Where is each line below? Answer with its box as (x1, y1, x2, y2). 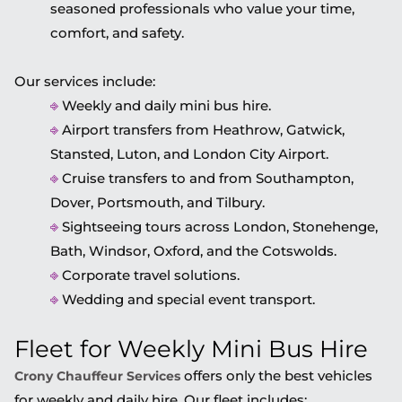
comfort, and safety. (50, 23, 184, 41)
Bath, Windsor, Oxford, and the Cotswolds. (50, 241, 336, 259)
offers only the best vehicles (180, 366, 372, 384)
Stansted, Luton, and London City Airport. (50, 144, 328, 162)
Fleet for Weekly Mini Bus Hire (14, 334, 368, 363)
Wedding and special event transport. (58, 290, 315, 308)
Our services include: (14, 72, 155, 90)
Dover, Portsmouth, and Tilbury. (50, 193, 265, 211)
